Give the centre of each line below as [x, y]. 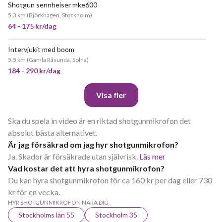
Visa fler [111, 95]
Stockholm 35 [116, 215]
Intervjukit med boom [41, 49]
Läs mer [152, 156]
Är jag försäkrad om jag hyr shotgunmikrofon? [93, 144]
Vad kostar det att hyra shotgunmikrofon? [86, 168]
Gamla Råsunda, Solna [58, 60]
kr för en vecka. [34, 192]
